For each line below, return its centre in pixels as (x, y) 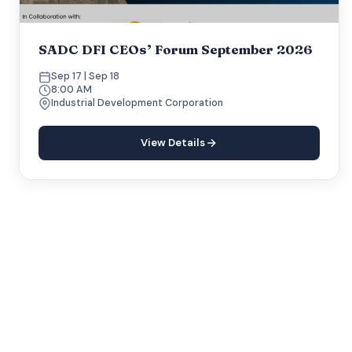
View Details (173, 143)
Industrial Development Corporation (137, 103)
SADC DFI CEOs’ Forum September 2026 (176, 49)
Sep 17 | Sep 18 (86, 76)
